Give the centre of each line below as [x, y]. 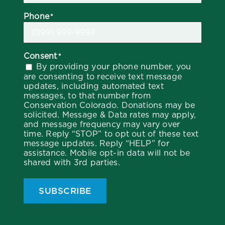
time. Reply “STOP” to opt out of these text [111, 134]
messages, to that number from [87, 96]
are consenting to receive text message [103, 77]
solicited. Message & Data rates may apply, [110, 115]
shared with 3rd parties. [72, 163]
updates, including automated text [94, 86]
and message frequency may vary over [102, 125]
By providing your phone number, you [114, 66]
